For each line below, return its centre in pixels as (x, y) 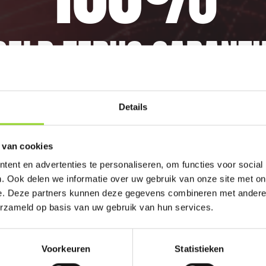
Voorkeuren (66, 249)
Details (133, 107)
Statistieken (199, 249)
